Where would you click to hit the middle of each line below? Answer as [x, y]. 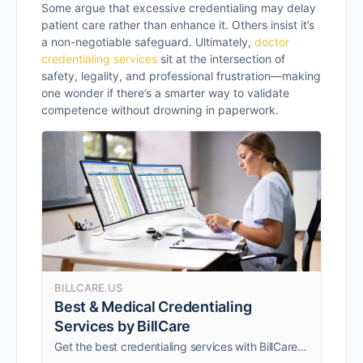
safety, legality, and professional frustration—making [181, 76]
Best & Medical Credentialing [153, 307]
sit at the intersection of [221, 59]
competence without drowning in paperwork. [160, 110]
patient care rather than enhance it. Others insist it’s [178, 25]
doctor [272, 42]
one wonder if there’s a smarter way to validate [165, 93]
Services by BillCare [123, 327]
